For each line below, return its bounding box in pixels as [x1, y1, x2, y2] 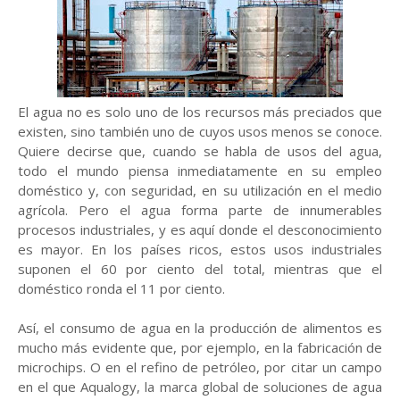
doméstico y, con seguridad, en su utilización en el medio [18, 181, 382, 199]
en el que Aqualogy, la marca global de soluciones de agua [18, 378, 382, 396]
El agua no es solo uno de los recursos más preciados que [18, 103, 382, 121]
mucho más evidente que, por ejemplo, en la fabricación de [18, 338, 382, 356]
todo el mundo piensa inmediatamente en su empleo [18, 162, 382, 179]
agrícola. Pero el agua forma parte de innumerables [18, 201, 382, 219]
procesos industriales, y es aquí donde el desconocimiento [18, 221, 382, 238]
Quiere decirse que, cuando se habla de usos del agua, [18, 142, 382, 160]
